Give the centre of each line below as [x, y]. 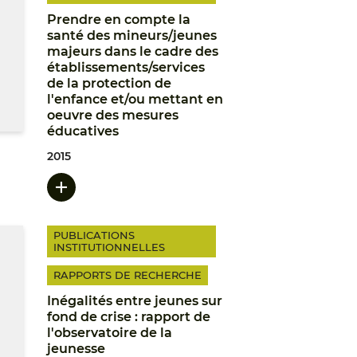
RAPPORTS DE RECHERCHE [127, 275]
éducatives [82, 131]
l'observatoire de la [109, 333]
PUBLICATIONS [94, 235]
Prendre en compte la [118, 20]
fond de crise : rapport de [128, 317]
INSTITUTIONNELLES [109, 247]
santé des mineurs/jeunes [131, 35]
